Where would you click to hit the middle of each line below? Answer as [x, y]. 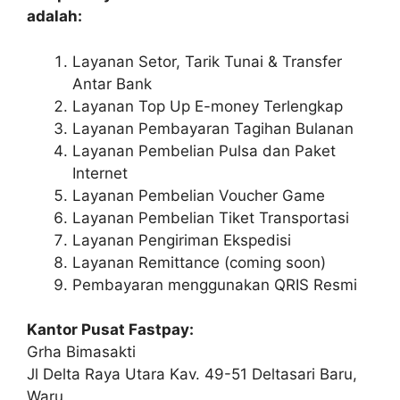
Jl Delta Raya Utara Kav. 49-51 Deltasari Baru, [192, 375]
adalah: [54, 17]
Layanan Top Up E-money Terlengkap [208, 106]
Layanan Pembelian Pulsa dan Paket [204, 150]
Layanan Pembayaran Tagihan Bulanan [213, 128]
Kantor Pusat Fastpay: [110, 330]
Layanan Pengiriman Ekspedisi [182, 240]
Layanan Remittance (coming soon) [199, 262]
